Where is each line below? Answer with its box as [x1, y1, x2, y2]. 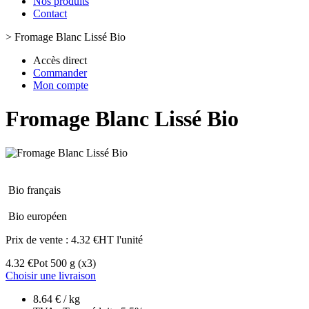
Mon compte [33, 79, 88, 91]
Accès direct [33, 54, 87, 66]
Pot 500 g [33, 257, 75, 269]
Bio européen [8, 210, 67, 222]
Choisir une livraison [6, 269, 96, 281]
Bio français [8, 183, 61, 196]
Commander [33, 67, 87, 79]
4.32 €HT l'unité [71, 233, 143, 246]
